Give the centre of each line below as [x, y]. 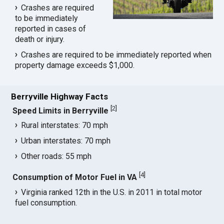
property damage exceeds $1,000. [75, 65]
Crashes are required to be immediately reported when [116, 55]
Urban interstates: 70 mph [66, 141]
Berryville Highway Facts [60, 96]
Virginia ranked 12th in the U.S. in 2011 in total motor [112, 192]
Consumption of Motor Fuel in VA [75, 177]
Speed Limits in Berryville [61, 111]
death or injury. [40, 39]
